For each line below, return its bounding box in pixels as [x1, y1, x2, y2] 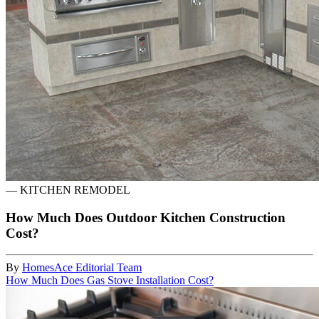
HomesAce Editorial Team [22, 261, 142, 274]
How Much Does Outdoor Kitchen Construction [6, 209, 286, 225]
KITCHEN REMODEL [20, 183, 130, 196]
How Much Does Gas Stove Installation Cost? [6, 274, 214, 287]
